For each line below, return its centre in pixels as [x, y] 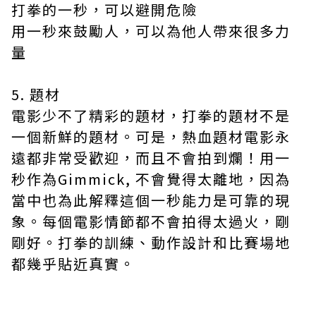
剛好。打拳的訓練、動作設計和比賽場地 [151, 243]
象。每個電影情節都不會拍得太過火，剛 [151, 221]
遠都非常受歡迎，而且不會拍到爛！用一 [151, 158]
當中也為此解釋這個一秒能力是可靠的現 [151, 200]
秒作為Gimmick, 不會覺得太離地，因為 [151, 179]
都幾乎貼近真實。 [73, 264]
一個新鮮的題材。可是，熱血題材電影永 [151, 137]
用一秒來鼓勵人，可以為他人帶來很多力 [151, 31]
